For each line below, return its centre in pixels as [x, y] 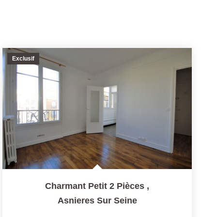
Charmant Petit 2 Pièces [95, 186]
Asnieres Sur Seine [97, 201]
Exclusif [23, 59]
